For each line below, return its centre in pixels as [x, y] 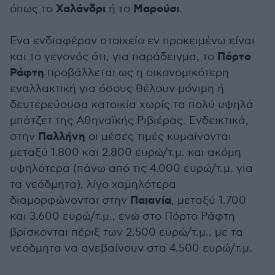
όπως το [33, 9]
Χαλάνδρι [81, 10]
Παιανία [151, 201]
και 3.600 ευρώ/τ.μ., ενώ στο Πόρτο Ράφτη [122, 217]
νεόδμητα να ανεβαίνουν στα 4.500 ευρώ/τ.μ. [131, 249]
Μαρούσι [156, 10]
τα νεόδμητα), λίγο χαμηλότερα [93, 185]
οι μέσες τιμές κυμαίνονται [158, 137]
